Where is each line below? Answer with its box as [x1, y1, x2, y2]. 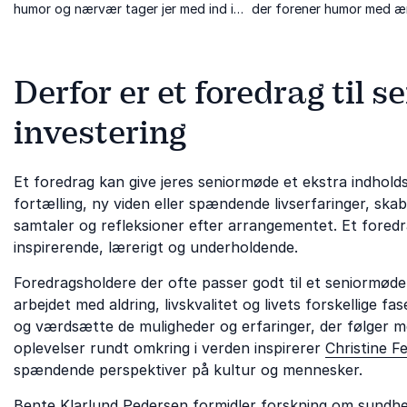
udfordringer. [251, 36, 331, 53]
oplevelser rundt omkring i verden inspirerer [14, 338, 325, 357]
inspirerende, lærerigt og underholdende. [14, 237, 298, 256]
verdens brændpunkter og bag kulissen [14, 18, 249, 35]
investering [14, 111, 186, 154]
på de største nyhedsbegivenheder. [14, 36, 227, 53]
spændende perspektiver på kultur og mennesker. [14, 360, 362, 379]
